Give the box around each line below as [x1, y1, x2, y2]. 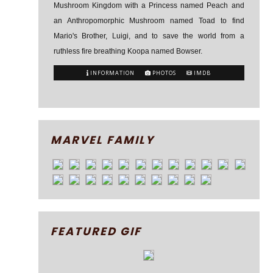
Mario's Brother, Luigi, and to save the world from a [53, 32, 244, 40]
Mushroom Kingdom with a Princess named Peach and [53, 1, 244, 10]
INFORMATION [88, 69, 135, 77]
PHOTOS [151, 69, 177, 77]
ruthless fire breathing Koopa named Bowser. [53, 47, 202, 55]
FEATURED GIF [50, 224, 141, 239]
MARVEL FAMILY [50, 132, 154, 147]
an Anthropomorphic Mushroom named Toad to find [53, 16, 244, 25]
